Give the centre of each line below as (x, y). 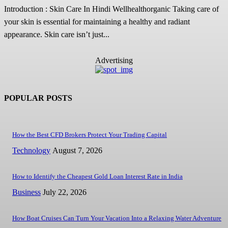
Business (26, 192)
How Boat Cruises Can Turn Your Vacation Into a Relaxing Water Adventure (117, 218)
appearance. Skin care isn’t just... (57, 34)
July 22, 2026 (65, 192)
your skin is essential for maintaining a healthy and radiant (97, 21)
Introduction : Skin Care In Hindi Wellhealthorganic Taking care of (88, 9)
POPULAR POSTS (38, 98)
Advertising (114, 60)
